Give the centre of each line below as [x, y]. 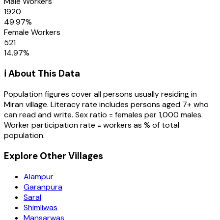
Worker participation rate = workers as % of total [92, 125]
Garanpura [43, 187]
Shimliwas [41, 207]
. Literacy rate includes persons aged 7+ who [128, 105]
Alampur [39, 176]
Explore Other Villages [54, 156]
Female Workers [32, 32]
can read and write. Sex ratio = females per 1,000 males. [103, 115]
